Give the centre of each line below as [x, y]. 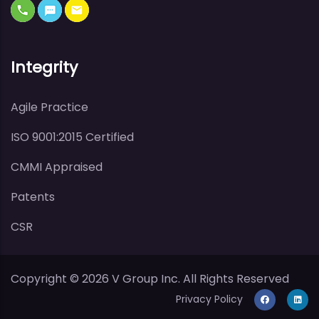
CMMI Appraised [57, 167]
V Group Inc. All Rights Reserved [199, 278]
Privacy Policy [209, 299]
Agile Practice [49, 107]
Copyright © [46, 278]
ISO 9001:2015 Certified [72, 137]
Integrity [44, 67]
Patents [33, 197]
